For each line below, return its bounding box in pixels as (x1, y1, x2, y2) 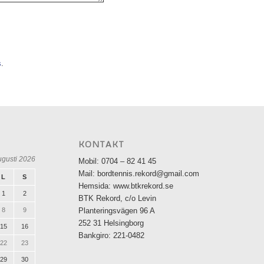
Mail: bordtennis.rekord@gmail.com (78, 169, 199, 178)
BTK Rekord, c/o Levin (78, 193, 156, 203)
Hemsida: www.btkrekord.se (78, 181, 173, 190)
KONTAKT (78, 138, 124, 149)
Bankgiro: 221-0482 (78, 230, 144, 240)
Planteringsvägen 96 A (78, 206, 155, 215)
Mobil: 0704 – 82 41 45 (78, 156, 156, 166)
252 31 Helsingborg (78, 218, 144, 227)
